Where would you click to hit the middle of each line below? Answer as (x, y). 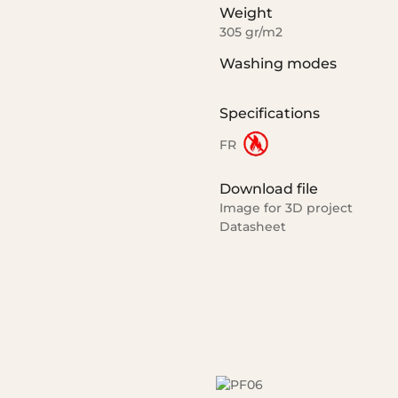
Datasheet (252, 227)
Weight (246, 13)
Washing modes (278, 63)
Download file (268, 189)
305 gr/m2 (251, 32)
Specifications (269, 113)
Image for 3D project (286, 208)
